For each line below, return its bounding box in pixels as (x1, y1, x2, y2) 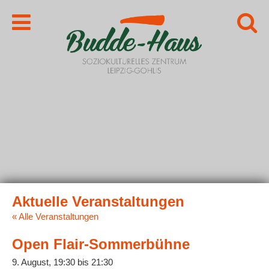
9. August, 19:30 (12, 257, 75, 267)
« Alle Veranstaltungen (12, 211, 98, 222)
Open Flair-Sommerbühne (12, 236, 190, 252)
